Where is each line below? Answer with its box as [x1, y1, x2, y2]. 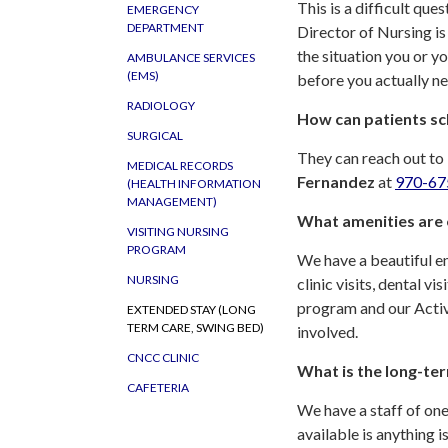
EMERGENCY [127, 2, 199, 17]
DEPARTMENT [127, 20, 204, 35]
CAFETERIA [127, 380, 189, 395]
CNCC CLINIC [127, 350, 199, 365]
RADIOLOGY [127, 98, 195, 113]
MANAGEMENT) [127, 194, 217, 209]
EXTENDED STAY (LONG [127, 302, 256, 317]
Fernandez [297, 171, 375, 191]
